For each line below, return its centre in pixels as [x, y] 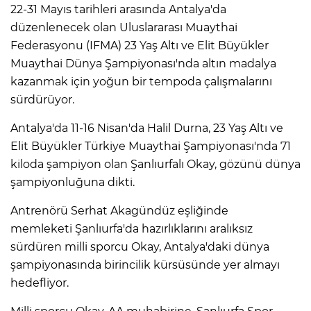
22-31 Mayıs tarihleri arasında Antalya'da [118, 10]
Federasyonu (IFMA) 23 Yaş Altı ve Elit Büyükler [140, 46]
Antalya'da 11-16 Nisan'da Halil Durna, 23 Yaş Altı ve [147, 128]
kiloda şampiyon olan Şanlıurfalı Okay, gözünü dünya [155, 165]
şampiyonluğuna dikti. [73, 183]
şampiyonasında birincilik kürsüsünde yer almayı [145, 265]
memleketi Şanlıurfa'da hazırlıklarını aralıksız [132, 229]
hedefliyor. [40, 283]
